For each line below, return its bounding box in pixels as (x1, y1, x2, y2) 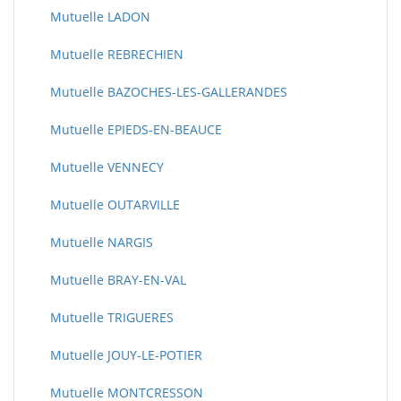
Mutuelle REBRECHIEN (50, 46, 183, 63)
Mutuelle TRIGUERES (50, 309, 174, 326)
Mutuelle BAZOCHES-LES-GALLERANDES (50, 83, 287, 100)
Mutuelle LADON (50, 8, 150, 25)
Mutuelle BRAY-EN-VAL (50, 271, 186, 288)
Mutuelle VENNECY (50, 158, 164, 175)
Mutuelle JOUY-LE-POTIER (50, 346, 202, 363)
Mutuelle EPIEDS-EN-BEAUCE (50, 121, 222, 138)
